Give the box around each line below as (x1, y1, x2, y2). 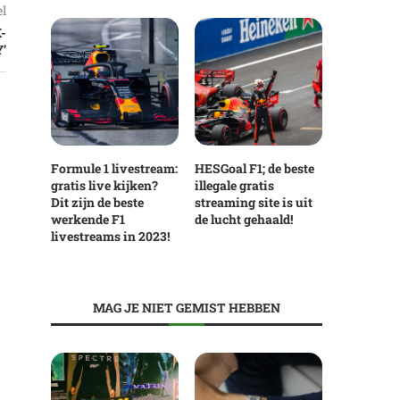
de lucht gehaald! (195, 211, 294, 229)
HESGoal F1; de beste (195, 160, 315, 178)
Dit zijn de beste (50, 194, 144, 212)
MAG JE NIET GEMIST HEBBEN (92, 299, 280, 317)
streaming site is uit (195, 194, 313, 212)
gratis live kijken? (50, 177, 158, 195)
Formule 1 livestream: (50, 160, 178, 178)
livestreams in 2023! (50, 228, 170, 246)
